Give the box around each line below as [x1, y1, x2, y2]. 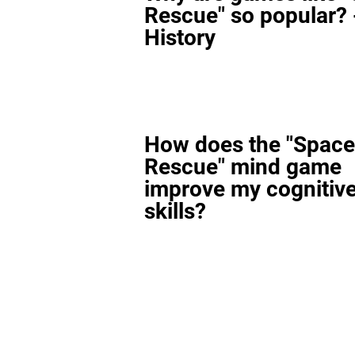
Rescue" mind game [144, 154, 342, 180]
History [144, 25, 216, 51]
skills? [144, 198, 206, 224]
